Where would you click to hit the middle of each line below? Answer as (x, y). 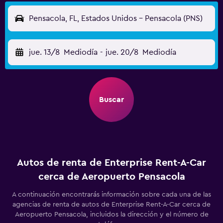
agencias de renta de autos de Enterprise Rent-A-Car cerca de (111, 205)
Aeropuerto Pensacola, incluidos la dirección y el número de (111, 215)
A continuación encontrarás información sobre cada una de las (111, 195)
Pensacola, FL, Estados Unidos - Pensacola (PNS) (116, 18)
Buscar (111, 100)
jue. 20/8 (122, 52)
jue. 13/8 (44, 52)
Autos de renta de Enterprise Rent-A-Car (111, 163)
